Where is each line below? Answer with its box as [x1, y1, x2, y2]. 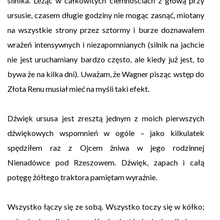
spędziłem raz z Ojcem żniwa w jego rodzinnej [7, 143, 204, 153]
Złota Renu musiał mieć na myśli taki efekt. [7, 84, 149, 94]
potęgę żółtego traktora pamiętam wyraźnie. [7, 172, 157, 182]
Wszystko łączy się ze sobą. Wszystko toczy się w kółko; [7, 202, 204, 212]
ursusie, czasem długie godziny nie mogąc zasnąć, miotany [7, 10, 204, 20]
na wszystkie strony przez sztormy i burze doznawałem [7, 25, 204, 35]
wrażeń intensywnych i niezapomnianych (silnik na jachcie [7, 40, 204, 50]
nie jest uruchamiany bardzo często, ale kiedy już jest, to [7, 55, 204, 64]
